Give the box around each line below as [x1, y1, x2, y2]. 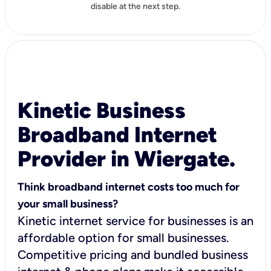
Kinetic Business [18, 97, 186, 123]
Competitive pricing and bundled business [18, 247, 248, 262]
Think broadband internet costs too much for [18, 180, 240, 194]
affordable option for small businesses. [18, 230, 229, 245]
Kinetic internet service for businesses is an [18, 213, 253, 228]
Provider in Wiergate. [18, 145, 235, 172]
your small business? [18, 197, 118, 211]
